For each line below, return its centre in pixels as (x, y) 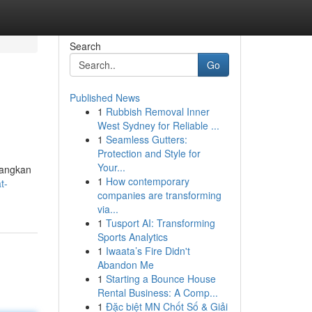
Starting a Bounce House (161, 279)
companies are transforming (159, 195)
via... (108, 209)
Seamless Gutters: (146, 139)
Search (85, 46)
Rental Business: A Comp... (157, 292)
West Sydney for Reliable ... (158, 125)
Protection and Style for (149, 153)
